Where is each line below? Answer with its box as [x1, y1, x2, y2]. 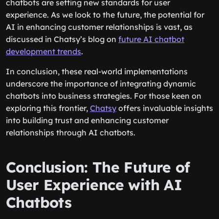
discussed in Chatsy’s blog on [6, 34, 118, 44]
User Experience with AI [6, 175, 182, 194]
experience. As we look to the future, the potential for [6, 10, 204, 20]
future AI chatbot [118, 34, 184, 44]
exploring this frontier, [6, 103, 90, 113]
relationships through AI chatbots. [6, 128, 135, 137]
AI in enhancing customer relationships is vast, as [6, 22, 193, 32]
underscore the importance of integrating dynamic [6, 79, 196, 88]
